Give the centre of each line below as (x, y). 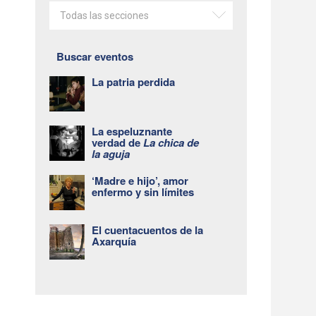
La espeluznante (132, 132)
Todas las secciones (105, 16)
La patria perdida (134, 82)
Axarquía (114, 242)
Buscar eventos (95, 57)
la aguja (111, 154)
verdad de (118, 143)
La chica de (171, 143)
